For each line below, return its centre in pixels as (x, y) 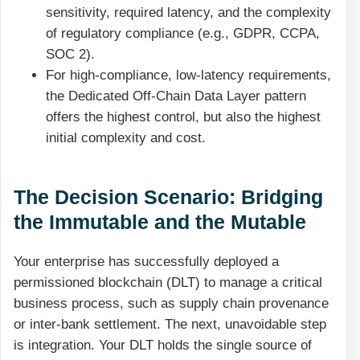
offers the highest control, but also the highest (183, 117)
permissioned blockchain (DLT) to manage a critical (168, 283)
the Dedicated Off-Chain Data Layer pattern (176, 96)
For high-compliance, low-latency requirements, (188, 76)
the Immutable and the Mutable (160, 222)
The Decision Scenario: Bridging (168, 197)
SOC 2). (70, 55)
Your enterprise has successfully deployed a (146, 262)
